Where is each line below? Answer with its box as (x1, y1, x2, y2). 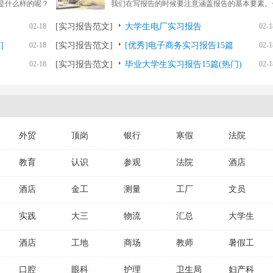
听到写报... (111, 14, 146, 23)
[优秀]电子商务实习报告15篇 (125, 41, 233, 50)
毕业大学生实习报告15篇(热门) (125, 60, 242, 69)
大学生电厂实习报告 (125, 22, 202, 31)
